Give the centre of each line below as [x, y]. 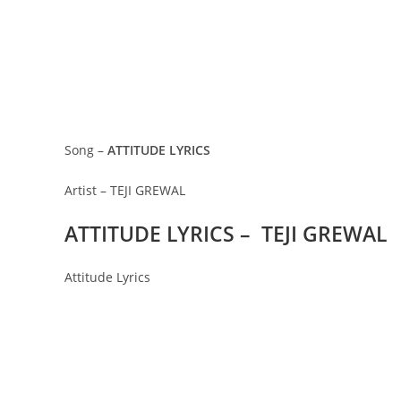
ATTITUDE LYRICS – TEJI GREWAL [226, 234]
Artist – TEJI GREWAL [125, 190]
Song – [86, 150]
